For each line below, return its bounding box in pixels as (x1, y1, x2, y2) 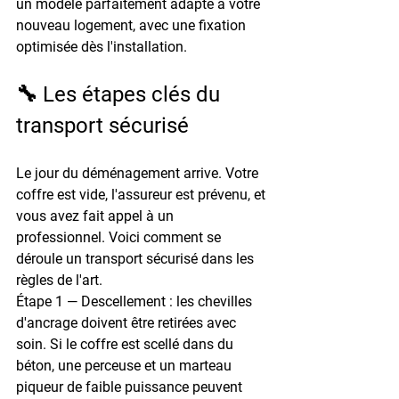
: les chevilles (166, 292, 256, 310)
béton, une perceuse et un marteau (16, 356, 235, 374)
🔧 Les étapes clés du (16, 81, 225, 107)
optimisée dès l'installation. (16, 37, 187, 55)
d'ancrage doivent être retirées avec (16, 313, 240, 331)
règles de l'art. (16, 271, 102, 289)
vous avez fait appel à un (16, 207, 177, 224)
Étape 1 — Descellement (16, 292, 166, 310)
